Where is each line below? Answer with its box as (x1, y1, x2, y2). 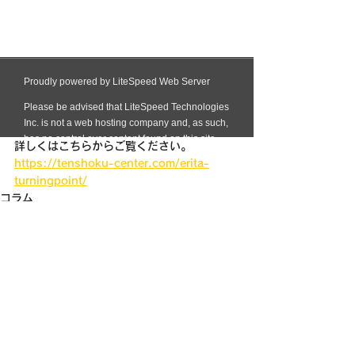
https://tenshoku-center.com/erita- (14, 158, 209, 169)
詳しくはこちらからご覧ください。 (14, 140, 192, 151)
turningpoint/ (14, 175, 87, 186)
